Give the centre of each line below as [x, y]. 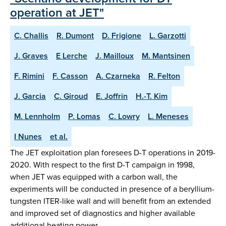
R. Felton [164, 76]
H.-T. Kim [152, 96]
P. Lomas [84, 117]
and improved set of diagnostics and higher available [103, 213]
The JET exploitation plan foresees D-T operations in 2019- [113, 153]
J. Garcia [30, 96]
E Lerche [72, 56]
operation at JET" [57, 13]
